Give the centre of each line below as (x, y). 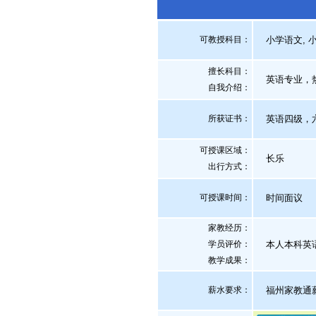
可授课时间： (225, 197)
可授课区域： (225, 150)
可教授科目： (225, 39)
